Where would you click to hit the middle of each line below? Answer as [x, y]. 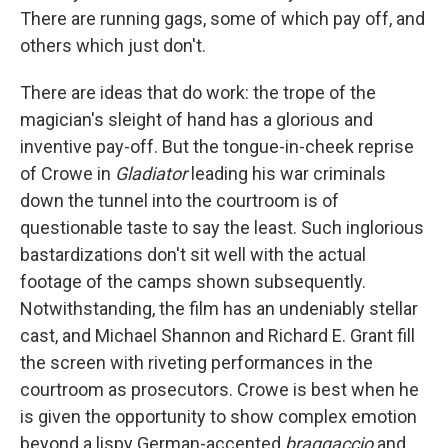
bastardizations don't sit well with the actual [193, 254]
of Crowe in [67, 173]
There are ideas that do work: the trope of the [198, 92]
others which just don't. [113, 45]
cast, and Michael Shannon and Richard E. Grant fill [217, 335]
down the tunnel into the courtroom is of [179, 200]
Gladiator [151, 173]
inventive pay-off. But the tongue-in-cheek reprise [217, 146]
